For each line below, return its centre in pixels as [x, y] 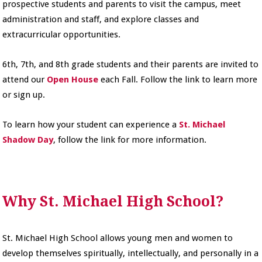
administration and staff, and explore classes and [101, 19]
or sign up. [24, 94]
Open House [73, 79]
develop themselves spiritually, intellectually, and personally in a [131, 253]
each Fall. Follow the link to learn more [178, 79]
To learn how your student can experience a [91, 124]
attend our [25, 79]
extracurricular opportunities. [63, 34]
